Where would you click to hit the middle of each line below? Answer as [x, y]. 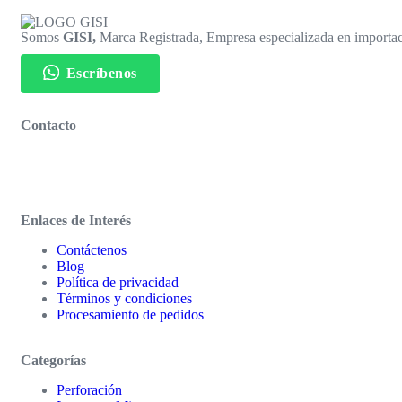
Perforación [89, 390]
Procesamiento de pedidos [130, 315]
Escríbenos [101, 74]
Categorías [53, 361]
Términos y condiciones [124, 299]
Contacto [48, 126]
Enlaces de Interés [76, 221]
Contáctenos [92, 250]
